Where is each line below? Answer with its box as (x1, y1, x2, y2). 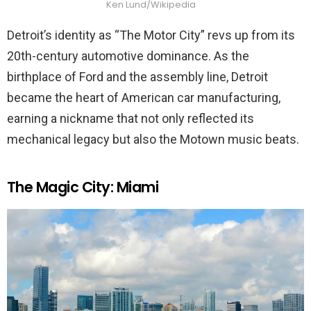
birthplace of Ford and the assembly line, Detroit (7, 69, 268, 84)
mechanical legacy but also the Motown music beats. (7, 131, 299, 146)
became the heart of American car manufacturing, (7, 90, 280, 105)
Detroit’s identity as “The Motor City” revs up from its (7, 27, 295, 42)
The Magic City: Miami (7, 176, 158, 197)
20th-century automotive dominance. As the (7, 48, 249, 63)
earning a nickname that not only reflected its (7, 110, 254, 126)
